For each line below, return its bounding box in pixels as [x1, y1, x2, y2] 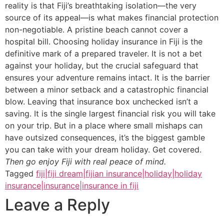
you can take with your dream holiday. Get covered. [5, 144, 201, 154]
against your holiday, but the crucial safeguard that [5, 60, 198, 70]
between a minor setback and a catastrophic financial [5, 84, 208, 94]
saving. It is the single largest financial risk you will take [5, 108, 215, 118]
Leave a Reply [5, 194, 110, 214]
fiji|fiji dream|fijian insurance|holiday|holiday [36, 168, 202, 178]
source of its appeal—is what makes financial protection [5, 12, 218, 22]
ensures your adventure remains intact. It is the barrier [5, 72, 210, 82]
